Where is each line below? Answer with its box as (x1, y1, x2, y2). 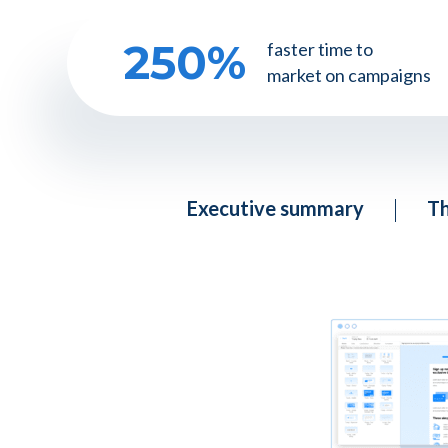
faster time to (267, 38, 373, 60)
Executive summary (187, 196, 364, 220)
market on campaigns (267, 64, 431, 86)
